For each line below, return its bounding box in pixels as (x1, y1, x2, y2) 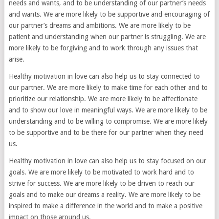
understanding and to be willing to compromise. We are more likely (8, 117, 208, 126)
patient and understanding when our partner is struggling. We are (8, 33, 206, 41)
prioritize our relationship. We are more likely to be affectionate (8, 95, 197, 103)
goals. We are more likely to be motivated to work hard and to (8, 168, 194, 176)
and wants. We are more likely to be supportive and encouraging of (8, 10, 210, 19)
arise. (8, 55, 24, 64)
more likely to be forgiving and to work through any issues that (8, 44, 198, 52)
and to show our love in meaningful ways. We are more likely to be (8, 106, 207, 114)
